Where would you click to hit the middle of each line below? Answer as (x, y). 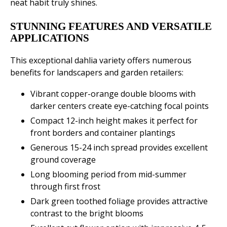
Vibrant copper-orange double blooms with (113, 94)
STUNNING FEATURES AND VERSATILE (111, 27)
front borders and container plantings (103, 133)
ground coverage (63, 160)
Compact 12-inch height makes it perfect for (114, 121)
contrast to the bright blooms (87, 214)
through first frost (65, 187)
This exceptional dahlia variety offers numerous (101, 61)
